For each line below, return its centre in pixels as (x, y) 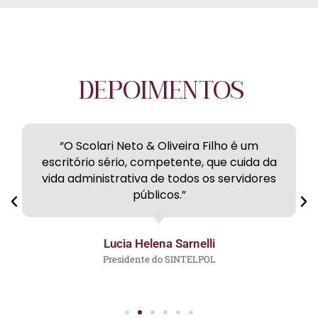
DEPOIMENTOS (161, 91)
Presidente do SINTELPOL (159, 259)
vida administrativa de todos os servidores (159, 179)
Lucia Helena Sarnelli (159, 244)
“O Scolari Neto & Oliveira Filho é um (159, 146)
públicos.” (159, 195)
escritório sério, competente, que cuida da (159, 163)
